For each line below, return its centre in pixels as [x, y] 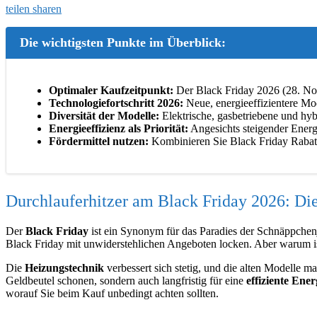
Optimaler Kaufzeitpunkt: [111, 90]
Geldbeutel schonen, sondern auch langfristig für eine [126, 280]
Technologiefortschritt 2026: [116, 103]
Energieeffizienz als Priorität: [119, 128]
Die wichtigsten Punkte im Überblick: [123, 42]
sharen [47, 8]
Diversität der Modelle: [104, 115]
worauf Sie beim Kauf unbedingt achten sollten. [112, 293]
